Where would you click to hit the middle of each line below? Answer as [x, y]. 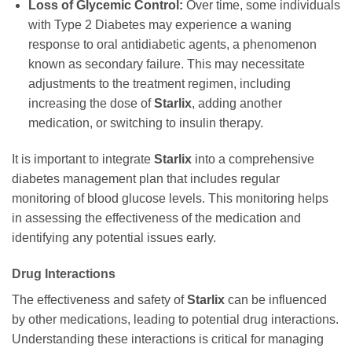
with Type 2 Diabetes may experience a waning [159, 25]
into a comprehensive [253, 159]
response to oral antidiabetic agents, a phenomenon [172, 45]
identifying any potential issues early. [114, 238]
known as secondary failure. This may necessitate [166, 64]
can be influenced [276, 299]
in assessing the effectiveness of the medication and [156, 218]
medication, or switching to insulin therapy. [145, 123]
